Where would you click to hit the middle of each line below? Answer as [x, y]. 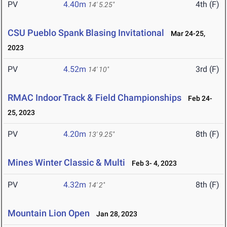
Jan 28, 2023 [115, 214]
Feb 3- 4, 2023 [152, 163]
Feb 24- [198, 99]
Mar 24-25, [186, 34]
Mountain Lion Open [49, 213]
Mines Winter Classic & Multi [66, 163]
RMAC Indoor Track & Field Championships [94, 98]
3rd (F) [207, 69]
